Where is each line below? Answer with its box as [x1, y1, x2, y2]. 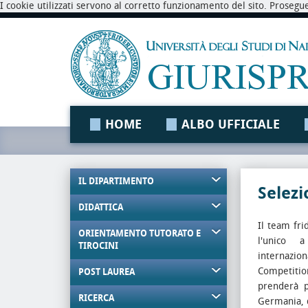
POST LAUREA [78, 267, 135, 277]
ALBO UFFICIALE [181, 117, 280, 132]
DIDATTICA [78, 202, 123, 212]
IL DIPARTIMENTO [78, 176, 154, 186]
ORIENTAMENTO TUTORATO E [78, 228, 201, 239]
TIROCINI [78, 241, 118, 251]
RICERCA [78, 293, 114, 303]
